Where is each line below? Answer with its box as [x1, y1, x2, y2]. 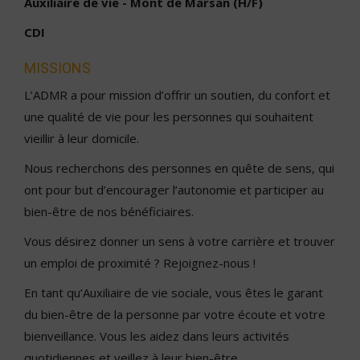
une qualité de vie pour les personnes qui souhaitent [24, 108, 313, 125]
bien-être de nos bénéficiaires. [24, 203, 194, 219]
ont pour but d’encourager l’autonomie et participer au [24, 182, 324, 198]
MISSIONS [24, 59, 91, 76]
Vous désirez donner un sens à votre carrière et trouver [24, 233, 335, 249]
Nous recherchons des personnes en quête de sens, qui [24, 160, 334, 176]
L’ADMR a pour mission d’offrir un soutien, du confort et [24, 87, 330, 103]
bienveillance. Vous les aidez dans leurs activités [24, 328, 289, 344]
